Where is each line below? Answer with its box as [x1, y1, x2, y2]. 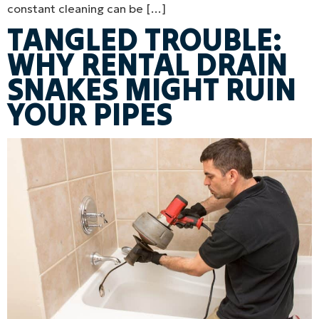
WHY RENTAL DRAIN [7, 44, 288, 85]
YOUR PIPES [7, 94, 172, 135]
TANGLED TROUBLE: [7, 19, 282, 60]
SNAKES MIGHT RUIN [7, 69, 296, 110]
